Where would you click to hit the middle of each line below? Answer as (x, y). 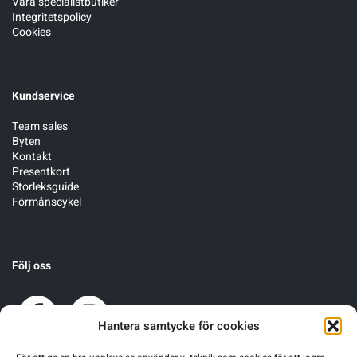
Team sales (40, 126)
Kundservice (43, 96)
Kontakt (32, 156)
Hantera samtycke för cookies (178, 326)
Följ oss (31, 265)
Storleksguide (45, 186)
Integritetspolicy (52, 17)
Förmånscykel (47, 202)
